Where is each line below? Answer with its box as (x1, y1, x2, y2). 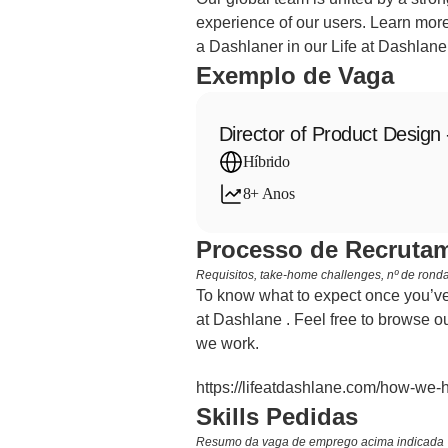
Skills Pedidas (195, 403, 358, 430)
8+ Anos (242, 185, 295, 202)
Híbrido (242, 153, 290, 170)
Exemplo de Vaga (195, 62, 394, 89)
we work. (195, 335, 259, 352)
